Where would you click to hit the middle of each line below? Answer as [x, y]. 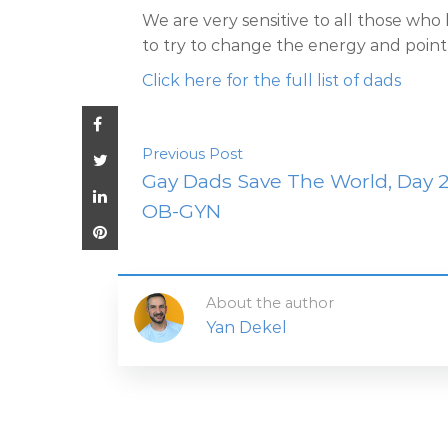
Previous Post [192, 154]
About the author [270, 303]
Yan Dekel [246, 328]
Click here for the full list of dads [271, 81]
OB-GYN [181, 211]
